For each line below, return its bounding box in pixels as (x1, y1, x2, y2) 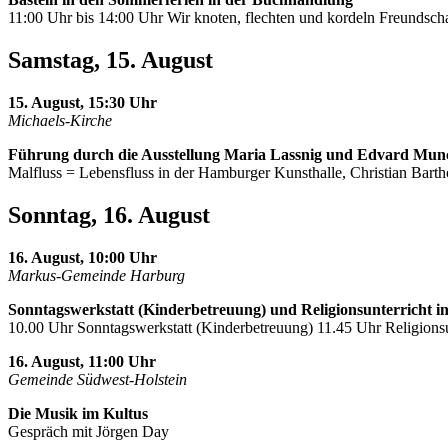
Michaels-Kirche (8, 112, 112, 130)
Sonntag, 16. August (8, 201, 210, 228)
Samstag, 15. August (8, 47, 213, 74)
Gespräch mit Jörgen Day (8, 422, 169, 440)
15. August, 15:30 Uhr (8, 94, 157, 112)
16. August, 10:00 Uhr (8, 248, 157, 266)
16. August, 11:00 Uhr (8, 352, 156, 370)
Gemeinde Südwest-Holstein (8, 370, 187, 388)
